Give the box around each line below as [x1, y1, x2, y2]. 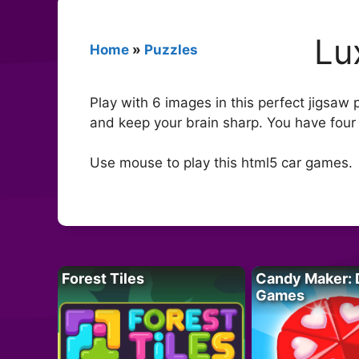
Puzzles [144, 41, 198, 58]
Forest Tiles [62, 269, 144, 287]
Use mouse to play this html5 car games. [90, 155, 353, 171]
